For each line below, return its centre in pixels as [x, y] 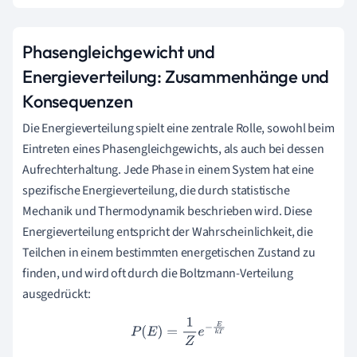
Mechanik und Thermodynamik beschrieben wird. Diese [167, 211]
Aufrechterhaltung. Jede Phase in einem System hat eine [169, 169]
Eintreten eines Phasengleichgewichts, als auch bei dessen [173, 149]
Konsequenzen [78, 101]
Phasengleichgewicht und [119, 51]
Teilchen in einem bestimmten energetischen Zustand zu [169, 252]
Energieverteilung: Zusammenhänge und [176, 76]
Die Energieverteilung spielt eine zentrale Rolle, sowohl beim [178, 128]
